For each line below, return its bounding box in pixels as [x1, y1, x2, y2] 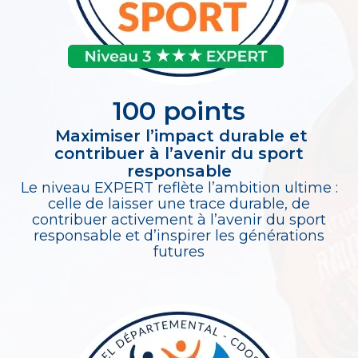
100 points [113, 95, 245, 127]
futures [153, 243, 205, 261]
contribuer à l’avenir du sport [54, 144, 304, 164]
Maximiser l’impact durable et [50, 126, 308, 146]
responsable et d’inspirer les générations [34, 227, 324, 245]
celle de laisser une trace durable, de [48, 195, 310, 213]
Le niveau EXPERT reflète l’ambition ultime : [20, 179, 338, 197]
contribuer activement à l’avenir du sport [32, 211, 326, 229]
